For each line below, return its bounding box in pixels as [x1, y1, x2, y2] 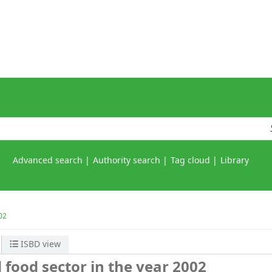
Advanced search [13, 154, 83, 168]
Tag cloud [171, 154, 210, 168]
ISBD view [18, 238, 61, 251]
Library [220, 154, 249, 168]
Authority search [93, 154, 160, 168]
